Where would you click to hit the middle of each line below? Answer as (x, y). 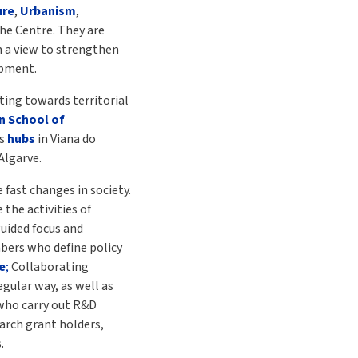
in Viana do (66, 139)
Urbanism (48, 11)
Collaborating (49, 267)
